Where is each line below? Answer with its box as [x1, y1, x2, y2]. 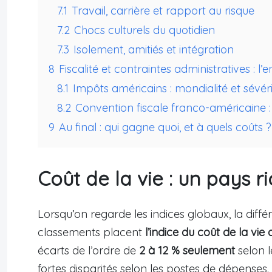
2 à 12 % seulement [139, 243, 235, 258]
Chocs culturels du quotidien [74, 23, 215, 38]
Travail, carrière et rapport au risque [72, 4, 254, 18]
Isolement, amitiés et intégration [73, 42, 234, 57]
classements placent [38, 225, 145, 240]
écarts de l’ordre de [38, 243, 139, 258]
